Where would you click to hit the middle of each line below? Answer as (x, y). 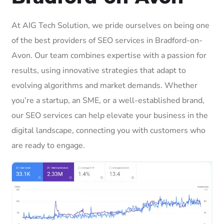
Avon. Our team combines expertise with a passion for (109, 55)
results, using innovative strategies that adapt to (99, 70)
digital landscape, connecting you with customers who (108, 130)
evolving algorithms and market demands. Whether (104, 85)
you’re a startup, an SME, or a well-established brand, (108, 100)
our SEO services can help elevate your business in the (110, 115)
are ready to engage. (48, 145)
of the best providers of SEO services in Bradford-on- (107, 40)
